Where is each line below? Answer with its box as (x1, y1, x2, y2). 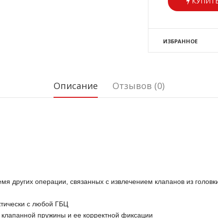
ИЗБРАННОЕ (163, 37, 198, 45)
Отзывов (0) (112, 79, 164, 91)
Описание (54, 79, 98, 91)
